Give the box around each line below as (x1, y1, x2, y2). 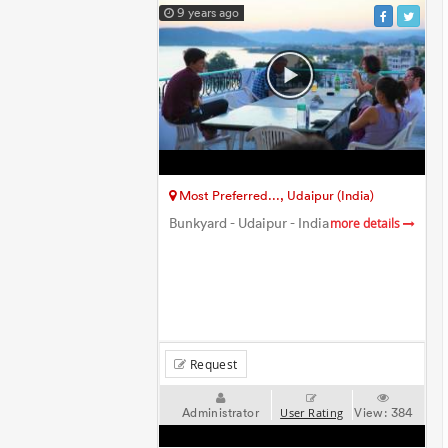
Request (186, 356, 238, 372)
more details (329, 216, 403, 231)
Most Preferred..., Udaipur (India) (176, 187, 375, 203)
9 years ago (174, 6, 240, 20)
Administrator (181, 405, 259, 420)
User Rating (280, 406, 344, 420)
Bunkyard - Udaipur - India (169, 215, 330, 232)
